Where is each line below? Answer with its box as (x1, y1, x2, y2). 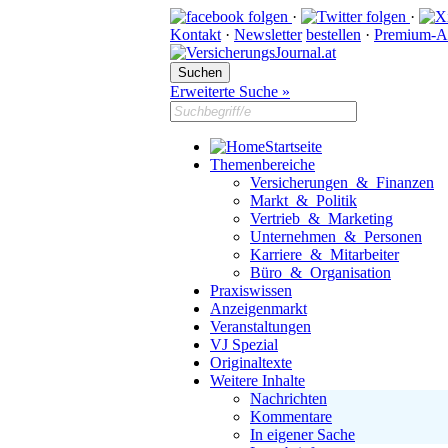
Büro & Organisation (250, 264, 391, 281)
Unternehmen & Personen (250, 228, 422, 245)
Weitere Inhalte (210, 372, 305, 389)
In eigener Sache (250, 426, 355, 443)
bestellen (306, 26, 361, 43)
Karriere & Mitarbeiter (250, 246, 399, 263)
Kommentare (250, 408, 332, 425)
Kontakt (170, 26, 221, 43)
